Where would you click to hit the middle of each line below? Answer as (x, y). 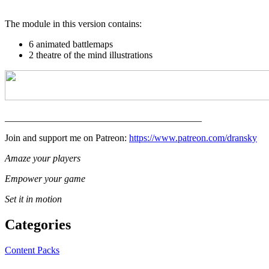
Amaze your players (43, 158)
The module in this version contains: (73, 23)
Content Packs (32, 250)
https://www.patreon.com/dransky (193, 138)
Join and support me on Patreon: (67, 138)
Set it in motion (33, 199)
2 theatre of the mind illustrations (91, 55)
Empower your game (45, 178)
